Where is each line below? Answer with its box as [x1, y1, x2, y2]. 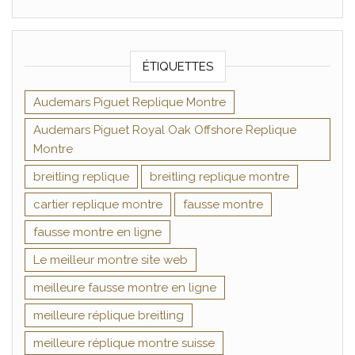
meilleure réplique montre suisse [33, 335, 215, 350]
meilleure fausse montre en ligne [33, 280, 216, 295]
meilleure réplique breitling [33, 307, 184, 323]
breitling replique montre [150, 169, 289, 184]
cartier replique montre [33, 197, 162, 212]
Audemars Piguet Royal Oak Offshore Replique [33, 122, 296, 137]
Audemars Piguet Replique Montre [33, 94, 226, 109]
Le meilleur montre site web [33, 252, 188, 267]
